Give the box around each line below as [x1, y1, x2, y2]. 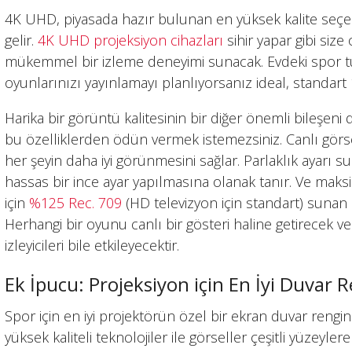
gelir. [5, 31, 38, 50]
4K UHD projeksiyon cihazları [38, 31, 224, 50]
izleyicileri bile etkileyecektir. [5, 236, 180, 255]
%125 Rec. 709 [29, 193, 123, 213]
